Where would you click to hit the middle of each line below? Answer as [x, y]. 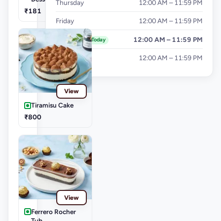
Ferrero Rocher [54, 211]
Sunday [67, 58]
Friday [65, 21]
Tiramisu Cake [53, 105]
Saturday [70, 39]
